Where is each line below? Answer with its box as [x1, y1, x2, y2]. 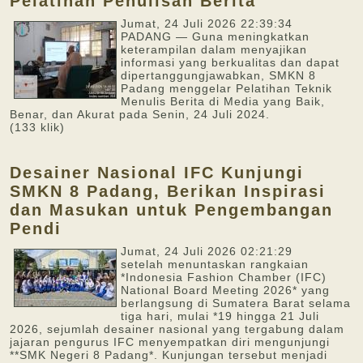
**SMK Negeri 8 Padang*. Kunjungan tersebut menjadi [10, 348, 327, 361]
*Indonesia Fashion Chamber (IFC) [121, 271, 327, 284]
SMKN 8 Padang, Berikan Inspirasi [10, 182, 326, 200]
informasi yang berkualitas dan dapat [121, 56, 340, 69]
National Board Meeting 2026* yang [121, 284, 330, 297]
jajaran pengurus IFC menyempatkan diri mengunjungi [10, 335, 330, 348]
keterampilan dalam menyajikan [121, 43, 307, 56]
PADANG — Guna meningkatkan [121, 30, 310, 43]
